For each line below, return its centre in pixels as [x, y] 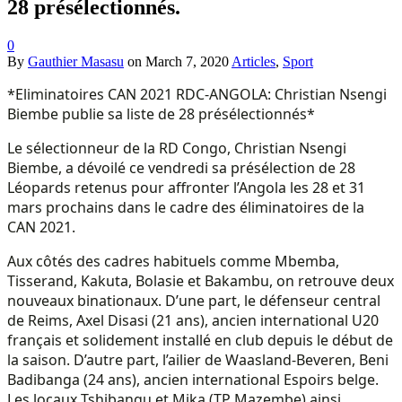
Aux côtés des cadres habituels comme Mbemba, [173, 261]
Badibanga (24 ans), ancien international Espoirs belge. [193, 379]
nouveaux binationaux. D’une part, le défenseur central [194, 300]
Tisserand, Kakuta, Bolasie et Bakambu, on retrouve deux [201, 280]
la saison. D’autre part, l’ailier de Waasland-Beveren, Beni [198, 359]
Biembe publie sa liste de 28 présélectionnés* [161, 114]
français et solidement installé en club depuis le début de [200, 340]
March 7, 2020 [187, 61]
